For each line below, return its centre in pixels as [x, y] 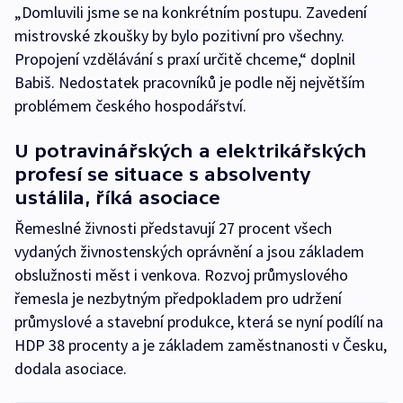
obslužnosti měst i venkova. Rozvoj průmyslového [181, 275]
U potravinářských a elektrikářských [191, 151]
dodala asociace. [71, 368]
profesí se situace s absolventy [163, 174]
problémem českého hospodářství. [130, 106]
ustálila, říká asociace [117, 197]
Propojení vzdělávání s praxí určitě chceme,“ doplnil [185, 59]
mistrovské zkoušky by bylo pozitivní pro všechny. [179, 36]
